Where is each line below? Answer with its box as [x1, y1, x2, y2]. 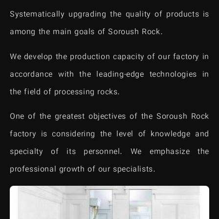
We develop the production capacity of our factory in [10, 51, 209, 64]
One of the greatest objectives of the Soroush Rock [10, 111, 209, 124]
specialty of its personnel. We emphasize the [10, 146, 209, 159]
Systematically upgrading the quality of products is [10, 9, 209, 22]
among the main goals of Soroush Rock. [10, 26, 163, 39]
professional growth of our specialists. [10, 164, 156, 176]
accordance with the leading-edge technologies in [10, 68, 209, 81]
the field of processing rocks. [10, 86, 121, 99]
